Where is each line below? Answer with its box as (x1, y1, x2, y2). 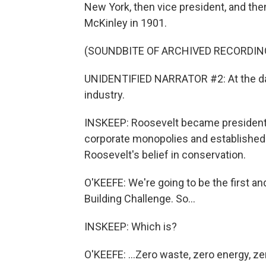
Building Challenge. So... (84, 192, 195, 205)
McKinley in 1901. (84, 17, 167, 29)
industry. (84, 88, 125, 101)
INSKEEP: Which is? (84, 220, 177, 233)
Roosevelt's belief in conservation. (84, 148, 246, 161)
